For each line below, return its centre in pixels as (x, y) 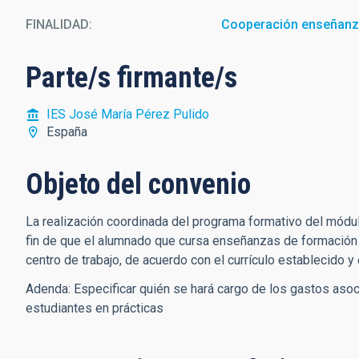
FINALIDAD (57, 24)
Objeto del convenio (138, 184)
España (67, 132)
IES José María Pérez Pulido (128, 114)
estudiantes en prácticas (95, 308)
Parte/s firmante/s (131, 78)
